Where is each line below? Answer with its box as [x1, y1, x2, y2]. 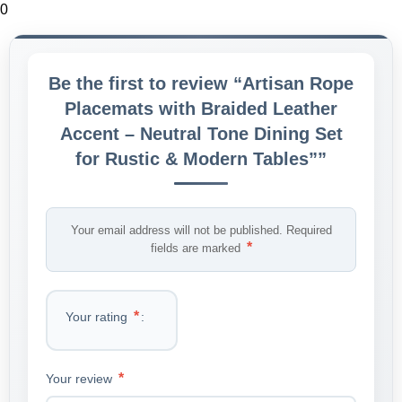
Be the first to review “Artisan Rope [48, 73, 354, 93]
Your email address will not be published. [70, 223, 283, 237]
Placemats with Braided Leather [65, 98, 337, 118]
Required [285, 223, 332, 237]
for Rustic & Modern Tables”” [75, 148, 327, 169]
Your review [46, 371, 116, 386]
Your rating [66, 309, 131, 324]
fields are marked [150, 240, 244, 255]
